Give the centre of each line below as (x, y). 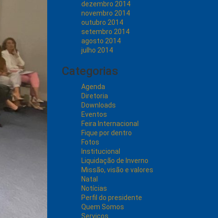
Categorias (90, 71)
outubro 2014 (102, 22)
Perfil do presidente (112, 198)
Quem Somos (103, 207)
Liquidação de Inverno (115, 161)
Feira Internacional (110, 124)
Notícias (94, 188)
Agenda (93, 87)
